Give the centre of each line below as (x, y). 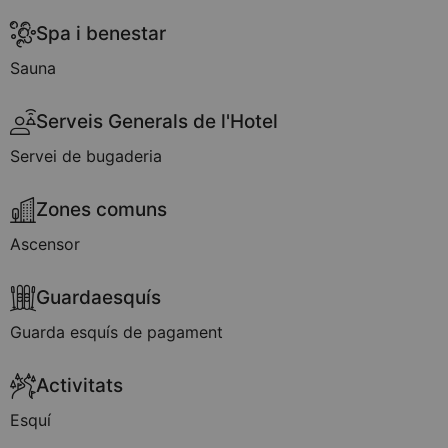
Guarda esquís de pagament (116, 332)
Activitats (79, 385)
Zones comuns (101, 209)
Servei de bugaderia (86, 156)
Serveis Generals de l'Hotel (157, 121)
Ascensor (45, 244)
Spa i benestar (101, 33)
